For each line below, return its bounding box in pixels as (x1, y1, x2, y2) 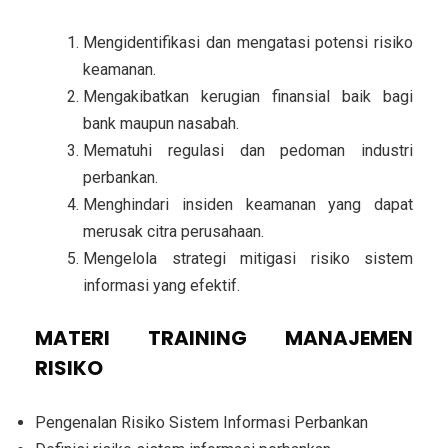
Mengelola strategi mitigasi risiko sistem (83, 248, 413, 268)
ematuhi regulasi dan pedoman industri (97, 140, 413, 160)
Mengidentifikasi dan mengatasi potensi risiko (83, 32, 413, 52)
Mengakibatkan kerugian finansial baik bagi (83, 86, 413, 106)
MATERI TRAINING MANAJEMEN (35, 323, 413, 352)
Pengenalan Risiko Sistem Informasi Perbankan (35, 412, 368, 432)
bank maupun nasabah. (83, 113, 239, 133)
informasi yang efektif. (83, 275, 240, 295)
